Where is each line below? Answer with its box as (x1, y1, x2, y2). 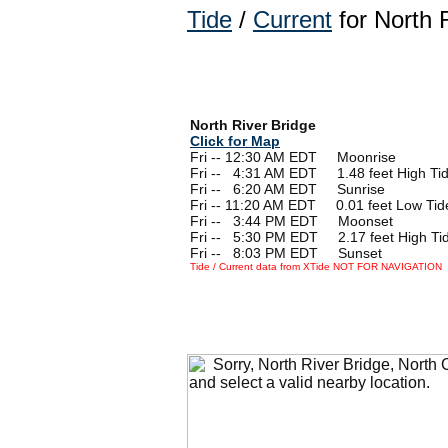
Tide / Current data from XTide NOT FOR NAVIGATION (190, 260, 442, 272)
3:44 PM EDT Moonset (233, 212, 393, 229)
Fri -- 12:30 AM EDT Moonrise (190, 148, 396, 165)
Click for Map (190, 132, 280, 149)
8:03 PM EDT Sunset (233, 244, 382, 261)
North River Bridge (190, 116, 316, 133)
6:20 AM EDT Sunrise (233, 180, 385, 197)
